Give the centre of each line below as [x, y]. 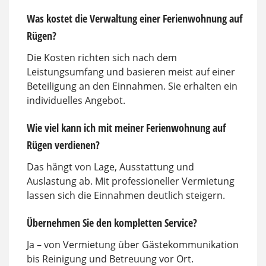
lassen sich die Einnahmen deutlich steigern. [126, 195]
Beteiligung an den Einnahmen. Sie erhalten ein [132, 86]
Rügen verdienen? [63, 145]
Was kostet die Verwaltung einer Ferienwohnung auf [134, 18]
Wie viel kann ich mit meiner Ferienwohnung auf [126, 127]
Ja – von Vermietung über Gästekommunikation [133, 244]
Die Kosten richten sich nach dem [102, 57]
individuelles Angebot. [76, 100]
